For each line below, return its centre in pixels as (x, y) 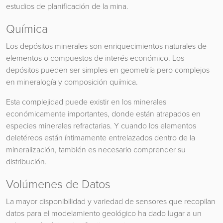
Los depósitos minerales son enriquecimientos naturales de (106, 46)
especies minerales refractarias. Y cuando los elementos (101, 126)
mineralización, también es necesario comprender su (96, 150)
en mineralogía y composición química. (72, 82)
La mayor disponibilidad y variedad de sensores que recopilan (111, 202)
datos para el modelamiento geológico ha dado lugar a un (104, 214)
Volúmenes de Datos (58, 184)
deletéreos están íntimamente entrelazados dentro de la (101, 138)
